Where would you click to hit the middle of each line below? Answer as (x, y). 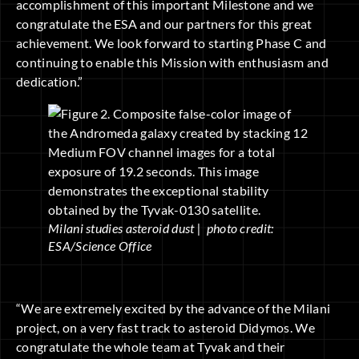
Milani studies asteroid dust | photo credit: (161, 228)
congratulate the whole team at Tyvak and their (151, 346)
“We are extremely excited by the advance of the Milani (173, 308)
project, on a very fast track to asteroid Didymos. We (165, 327)
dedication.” (50, 82)
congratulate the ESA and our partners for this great (164, 24)
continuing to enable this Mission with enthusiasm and (172, 63)
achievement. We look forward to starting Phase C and (171, 43)
